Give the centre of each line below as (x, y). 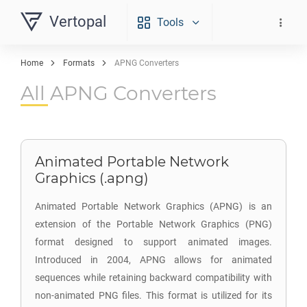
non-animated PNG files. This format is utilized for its (153, 295)
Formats (79, 63)
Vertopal (78, 22)
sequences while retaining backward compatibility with (153, 278)
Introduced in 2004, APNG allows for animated (153, 260)
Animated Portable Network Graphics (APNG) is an (153, 206)
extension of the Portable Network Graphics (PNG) (153, 224)
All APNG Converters (119, 93)
